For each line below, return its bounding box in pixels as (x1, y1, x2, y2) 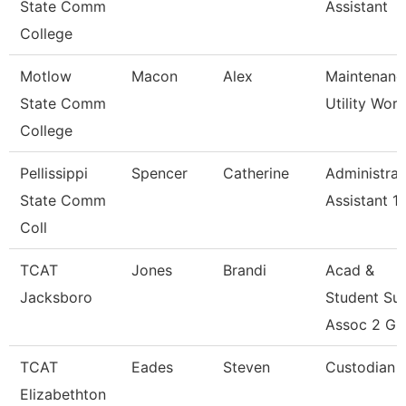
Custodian (325, 358, 395, 376)
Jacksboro (20, 288, 92, 306)
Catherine (223, 164, 289, 182)
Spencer (131, 164, 188, 182)
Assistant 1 (325, 191, 399, 209)
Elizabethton (20, 385, 106, 403)
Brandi (223, 261, 266, 279)
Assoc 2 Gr (325, 315, 401, 333)
